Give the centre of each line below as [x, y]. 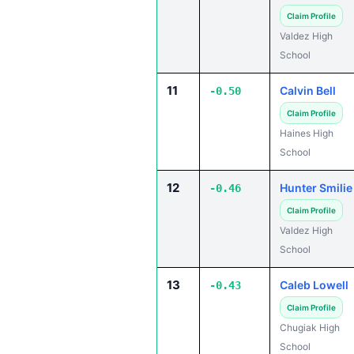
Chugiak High [310, 328]
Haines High [307, 133]
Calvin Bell [308, 90]
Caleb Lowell [314, 285]
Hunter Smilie [316, 188]
